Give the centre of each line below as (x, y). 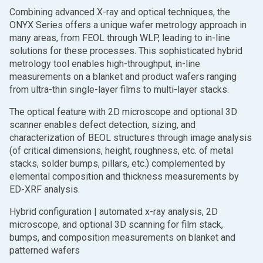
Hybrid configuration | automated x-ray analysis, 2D (114, 211)
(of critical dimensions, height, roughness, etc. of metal (121, 150)
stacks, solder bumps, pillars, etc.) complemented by (117, 163)
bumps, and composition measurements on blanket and (122, 237)
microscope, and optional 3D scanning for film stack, (116, 224)
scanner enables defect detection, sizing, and (102, 124)
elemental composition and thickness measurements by (124, 176)
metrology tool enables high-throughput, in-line (105, 63)
